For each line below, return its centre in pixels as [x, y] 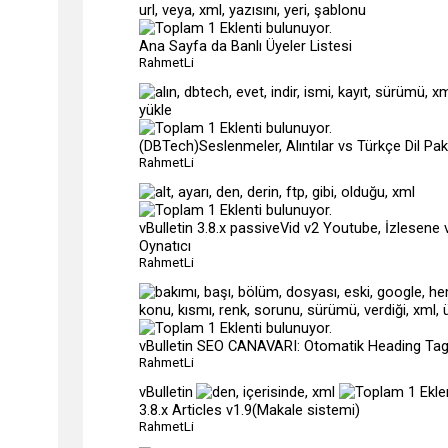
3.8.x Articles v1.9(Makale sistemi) [249, 410]
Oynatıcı [165, 246]
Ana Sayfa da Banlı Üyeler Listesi [245, 46]
